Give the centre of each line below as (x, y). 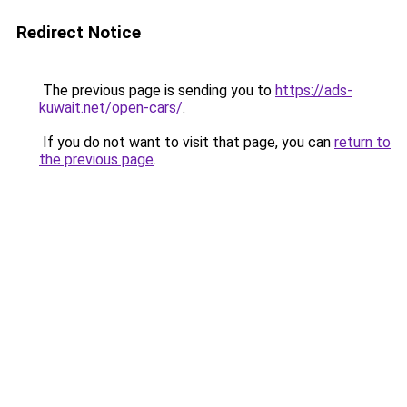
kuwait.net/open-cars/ (111, 108)
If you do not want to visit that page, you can (187, 142)
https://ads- (314, 90)
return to (362, 142)
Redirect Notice (79, 32)
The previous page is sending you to (157, 90)
